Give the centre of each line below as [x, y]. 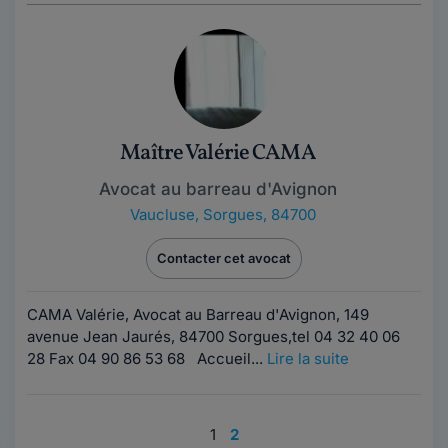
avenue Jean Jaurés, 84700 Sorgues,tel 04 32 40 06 [213, 336]
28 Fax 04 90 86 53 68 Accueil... [147, 358]
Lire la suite [308, 358]
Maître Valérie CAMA [218, 153]
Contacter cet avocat [224, 258]
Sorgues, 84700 [259, 214]
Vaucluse [162, 214]
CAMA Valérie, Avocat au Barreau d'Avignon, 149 [198, 314]
